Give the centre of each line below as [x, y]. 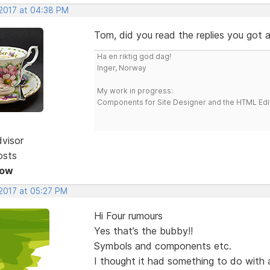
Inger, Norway [121, 67]
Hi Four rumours [128, 215]
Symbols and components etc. [162, 246]
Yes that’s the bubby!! [143, 231]
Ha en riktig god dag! [134, 56]
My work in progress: [135, 90]
